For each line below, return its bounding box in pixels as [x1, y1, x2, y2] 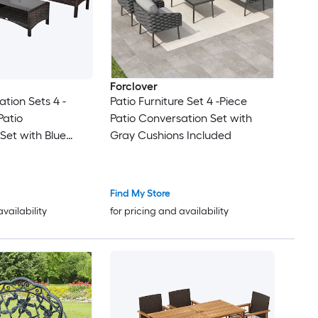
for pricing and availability [109, 205, 229, 218]
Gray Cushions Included [109, 128, 231, 143]
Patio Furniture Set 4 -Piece [109, 94, 247, 109]
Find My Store [109, 187, 170, 200]
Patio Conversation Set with [109, 111, 252, 126]
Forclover [109, 79, 158, 94]
